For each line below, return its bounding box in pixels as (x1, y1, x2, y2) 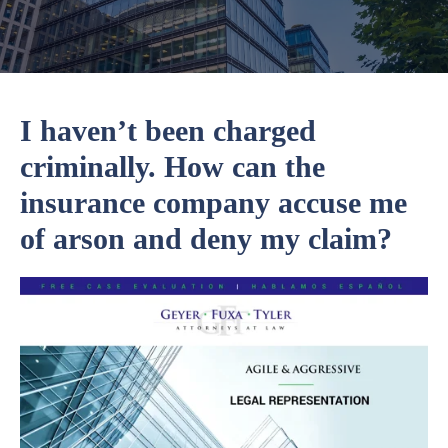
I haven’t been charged (20, 114, 316, 148)
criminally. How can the (20, 150, 325, 184)
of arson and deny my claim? (20, 222, 392, 256)
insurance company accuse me (20, 186, 407, 220)
